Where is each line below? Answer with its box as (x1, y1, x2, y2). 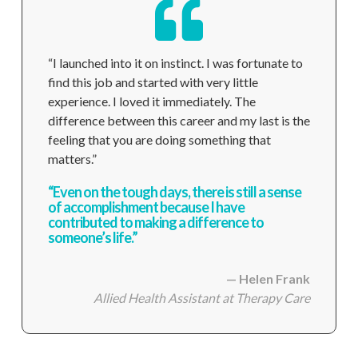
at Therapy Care (222, 290, 311, 305)
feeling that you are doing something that (47, 132, 271, 147)
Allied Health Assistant (93, 290, 223, 305)
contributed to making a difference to (47, 213, 264, 231)
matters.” (47, 151, 97, 166)
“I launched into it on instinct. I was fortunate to (47, 55, 303, 70)
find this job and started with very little (47, 74, 258, 89)
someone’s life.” (47, 229, 137, 246)
